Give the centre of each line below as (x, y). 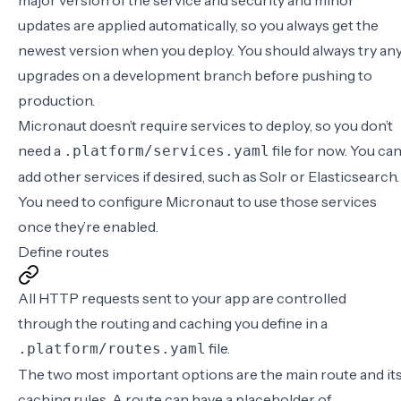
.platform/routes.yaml (112, 349)
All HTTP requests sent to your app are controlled (182, 298)
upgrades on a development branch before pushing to (195, 75)
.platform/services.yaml (166, 151)
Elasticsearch (352, 176)
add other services (79, 176)
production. (56, 100)
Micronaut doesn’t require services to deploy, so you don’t (205, 125)
